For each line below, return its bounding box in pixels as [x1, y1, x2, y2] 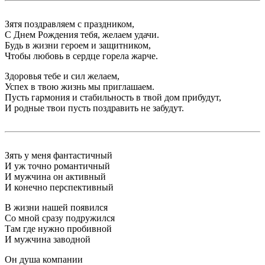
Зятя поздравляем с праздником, [5, 19, 134, 30]
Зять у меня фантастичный [5, 150, 112, 161]
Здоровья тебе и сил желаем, [5, 71, 119, 82]
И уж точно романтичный [5, 161, 110, 172]
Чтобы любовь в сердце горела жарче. [5, 51, 158, 62]
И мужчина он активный [5, 172, 106, 182]
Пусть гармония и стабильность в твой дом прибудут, [5, 92, 221, 103]
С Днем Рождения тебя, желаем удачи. [5, 30, 159, 40]
